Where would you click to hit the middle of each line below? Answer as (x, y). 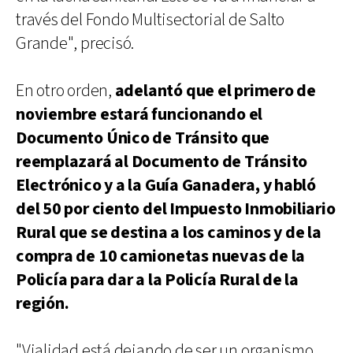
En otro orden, (65, 91)
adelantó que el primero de (215, 91)
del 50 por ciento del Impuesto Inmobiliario (176, 209)
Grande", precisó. (75, 43)
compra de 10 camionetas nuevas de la (161, 256)
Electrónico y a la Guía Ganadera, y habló (166, 185)
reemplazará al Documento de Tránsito (162, 162)
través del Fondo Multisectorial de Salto (150, 20)
